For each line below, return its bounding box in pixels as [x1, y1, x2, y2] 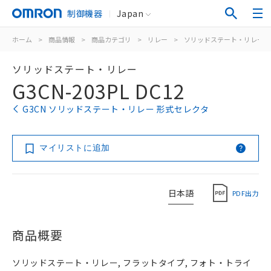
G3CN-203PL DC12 [12, 77, 185, 105]
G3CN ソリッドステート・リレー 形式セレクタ [22, 103, 209, 115]
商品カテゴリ [91, 34, 131, 44]
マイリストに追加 [39, 143, 110, 152]
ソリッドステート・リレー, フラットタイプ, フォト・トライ [12, 256, 252, 269]
